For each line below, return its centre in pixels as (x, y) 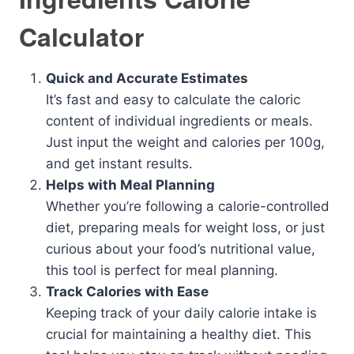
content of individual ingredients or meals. (179, 121)
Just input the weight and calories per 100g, (185, 142)
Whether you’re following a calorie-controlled (188, 206)
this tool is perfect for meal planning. (162, 270)
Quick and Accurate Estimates (147, 78)
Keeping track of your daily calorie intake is (181, 313)
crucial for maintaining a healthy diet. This (179, 334)
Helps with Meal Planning (130, 185)
